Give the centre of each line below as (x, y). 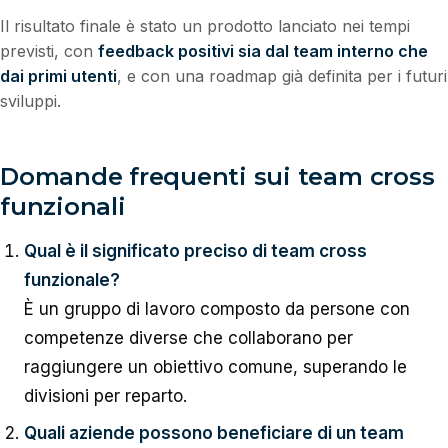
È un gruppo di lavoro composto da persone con (216, 308)
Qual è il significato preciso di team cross (195, 250)
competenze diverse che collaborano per (188, 337)
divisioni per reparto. (105, 395)
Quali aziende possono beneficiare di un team (213, 433)
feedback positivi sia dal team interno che (263, 51)
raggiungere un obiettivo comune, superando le (215, 366)
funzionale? (71, 279)
